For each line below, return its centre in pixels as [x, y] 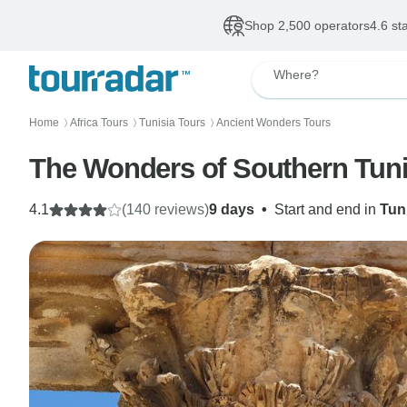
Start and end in [327, 209]
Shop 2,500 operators [307, 25]
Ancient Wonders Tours [273, 123]
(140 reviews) [165, 209]
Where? [296, 74]
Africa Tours [99, 123]
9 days [232, 209]
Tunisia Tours [172, 123]
